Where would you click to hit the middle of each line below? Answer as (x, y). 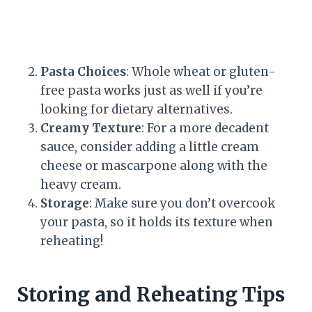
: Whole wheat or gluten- (201, 72)
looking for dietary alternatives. (136, 110)
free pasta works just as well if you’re (151, 91)
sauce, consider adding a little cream (150, 147)
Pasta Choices (83, 72)
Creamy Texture (91, 128)
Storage (65, 204)
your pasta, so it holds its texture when (157, 223)
